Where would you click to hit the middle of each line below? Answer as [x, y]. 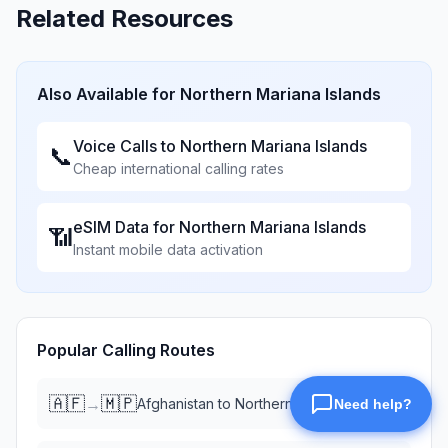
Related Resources [124, 18]
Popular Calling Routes [126, 350]
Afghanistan [175, 403]
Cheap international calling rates [178, 168]
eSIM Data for [126, 227]
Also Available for [108, 94]
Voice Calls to [126, 146]
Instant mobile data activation [168, 249]
